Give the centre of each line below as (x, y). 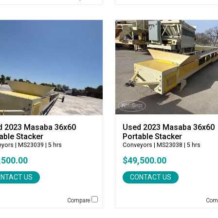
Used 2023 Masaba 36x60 (168, 127)
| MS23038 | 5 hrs (176, 145)
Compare (79, 200)
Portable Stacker (152, 136)
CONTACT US (150, 177)
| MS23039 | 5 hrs (38, 145)
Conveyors (137, 145)
